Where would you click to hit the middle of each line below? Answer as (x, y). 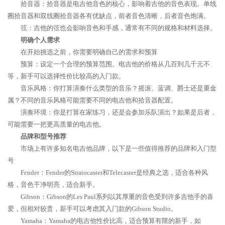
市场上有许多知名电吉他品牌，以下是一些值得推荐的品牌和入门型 (119, 148)
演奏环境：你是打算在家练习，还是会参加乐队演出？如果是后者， (119, 112)
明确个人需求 (40, 40)
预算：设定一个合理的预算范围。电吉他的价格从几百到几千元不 (115, 64)
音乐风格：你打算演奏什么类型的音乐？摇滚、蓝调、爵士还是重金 (119, 88)
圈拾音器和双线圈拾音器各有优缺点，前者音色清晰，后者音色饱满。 (109, 16)
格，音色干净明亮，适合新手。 (53, 185)
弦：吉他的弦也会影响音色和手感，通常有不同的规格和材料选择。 (119, 28)
